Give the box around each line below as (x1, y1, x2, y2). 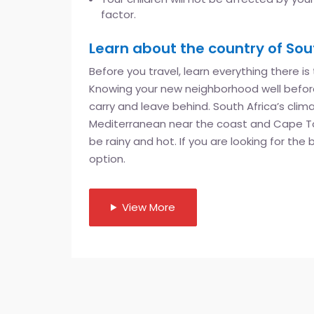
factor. (101, 6, 136, 22)
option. (89, 151, 125, 166)
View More (121, 199, 175, 214)
